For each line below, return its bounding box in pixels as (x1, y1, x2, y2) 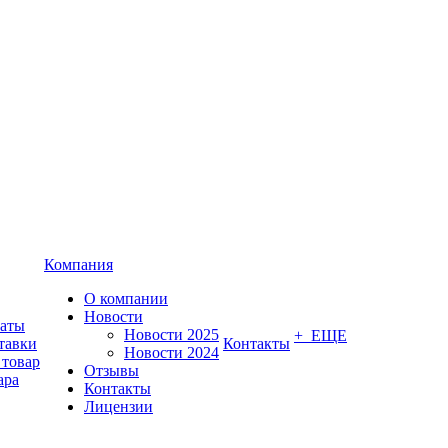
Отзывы (84, 362, 139, 379)
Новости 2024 (124, 344, 219, 361)
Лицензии (84, 398, 153, 415)
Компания (44, 256, 113, 273)
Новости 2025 (124, 326, 219, 343)
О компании (84, 290, 168, 307)
